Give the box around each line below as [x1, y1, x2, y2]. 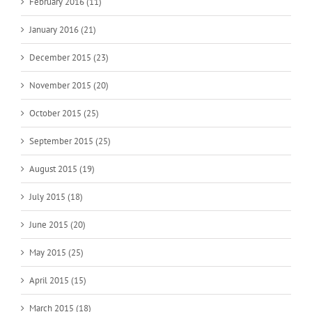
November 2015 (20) [29, 79, 109, 91]
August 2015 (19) [29, 162, 95, 175]
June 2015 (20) [29, 218, 86, 231]
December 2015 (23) [29, 51, 109, 63]
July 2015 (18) [29, 190, 83, 203]
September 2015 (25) [29, 134, 111, 147]
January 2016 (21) [29, 23, 96, 36]
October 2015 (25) [29, 107, 99, 119]
